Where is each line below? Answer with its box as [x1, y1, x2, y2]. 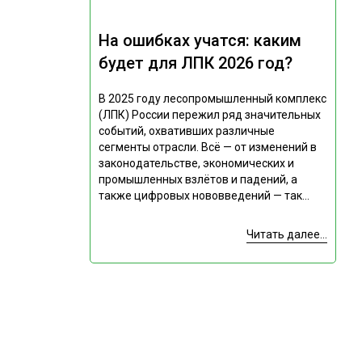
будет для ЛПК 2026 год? [98, 53, 293, 74]
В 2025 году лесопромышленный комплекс [98, 92, 326, 106]
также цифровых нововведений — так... [98, 189, 309, 203]
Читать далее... [246, 228, 327, 242]
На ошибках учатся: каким [98, 31, 301, 51]
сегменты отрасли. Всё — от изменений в [98, 141, 317, 154]
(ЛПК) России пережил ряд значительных [98, 108, 321, 122]
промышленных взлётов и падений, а [98, 173, 297, 187]
